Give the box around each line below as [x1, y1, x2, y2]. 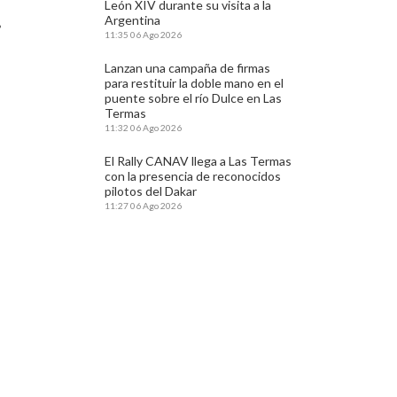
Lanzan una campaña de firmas [105, 60, 271, 75]
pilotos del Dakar [105, 183, 198, 198]
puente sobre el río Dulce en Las [105, 90, 283, 105]
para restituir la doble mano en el [105, 75, 284, 90]
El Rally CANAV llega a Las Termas [105, 153, 292, 168]
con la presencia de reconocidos [105, 168, 282, 183]
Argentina [105, 12, 161, 27]
